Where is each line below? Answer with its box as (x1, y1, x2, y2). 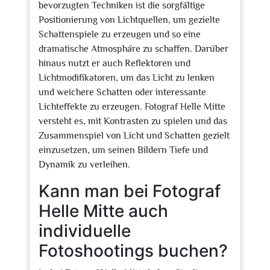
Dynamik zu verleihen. (39, 159, 130, 170)
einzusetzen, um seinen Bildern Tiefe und (39, 145, 208, 155)
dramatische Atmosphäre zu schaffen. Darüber (39, 43, 228, 54)
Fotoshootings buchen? (39, 240, 228, 261)
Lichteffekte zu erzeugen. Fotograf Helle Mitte (39, 101, 225, 112)
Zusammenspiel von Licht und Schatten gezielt (39, 130, 230, 141)
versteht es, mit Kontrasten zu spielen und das (39, 116, 227, 127)
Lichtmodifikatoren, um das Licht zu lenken (39, 72, 215, 83)
